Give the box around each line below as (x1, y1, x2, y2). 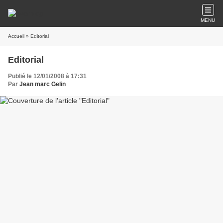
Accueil (8, 33, 24, 39)
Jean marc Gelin (19, 81, 66, 88)
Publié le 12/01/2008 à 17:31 (8, 73, 87, 80)
